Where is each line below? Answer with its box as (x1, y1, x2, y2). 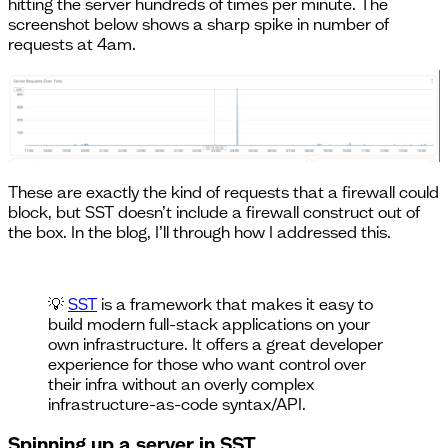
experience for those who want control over (48, 353, 366, 374)
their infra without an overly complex (48, 373, 314, 394)
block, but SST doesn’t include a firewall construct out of (8, 201, 420, 222)
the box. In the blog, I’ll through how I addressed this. (8, 221, 391, 242)
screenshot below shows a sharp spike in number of (8, 13, 389, 34)
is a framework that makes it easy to (97, 293, 373, 314)
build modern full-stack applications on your (48, 313, 370, 334)
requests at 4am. (8, 33, 136, 54)
